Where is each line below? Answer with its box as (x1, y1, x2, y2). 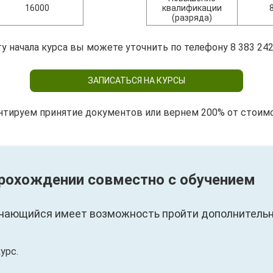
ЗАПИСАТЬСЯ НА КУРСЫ (88, 76, 185, 85)
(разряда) (172, 13, 213, 23)
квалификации (162, 3, 222, 13)
